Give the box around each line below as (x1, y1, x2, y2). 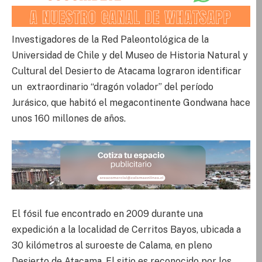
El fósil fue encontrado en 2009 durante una (12, 208, 203, 220)
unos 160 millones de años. (12, 112, 126, 124)
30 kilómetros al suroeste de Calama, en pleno (12, 240, 212, 251)
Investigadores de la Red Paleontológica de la (12, 33, 209, 45)
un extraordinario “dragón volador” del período (12, 81, 213, 92)
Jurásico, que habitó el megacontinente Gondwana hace (12, 96, 250, 108)
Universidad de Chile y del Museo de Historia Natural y (12, 49, 248, 61)
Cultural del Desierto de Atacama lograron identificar (12, 65, 242, 77)
